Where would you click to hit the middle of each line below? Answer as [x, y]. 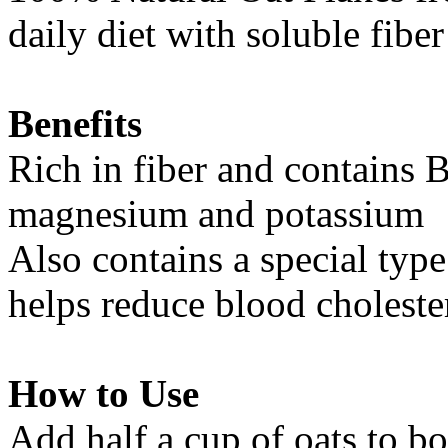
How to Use [103, 393]
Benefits [75, 123]
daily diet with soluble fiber [226, 33]
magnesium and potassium [216, 213]
